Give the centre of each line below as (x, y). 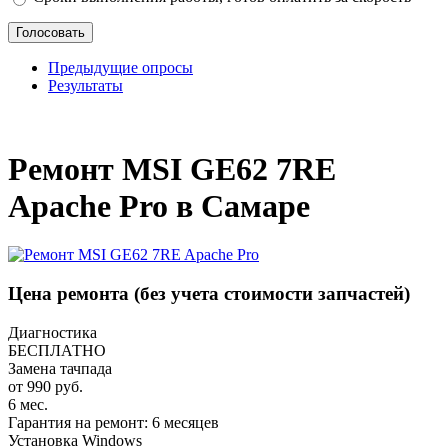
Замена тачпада (60, 368)
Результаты (85, 86)
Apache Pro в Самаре (159, 205)
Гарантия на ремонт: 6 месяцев (113, 422)
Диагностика (52, 332)
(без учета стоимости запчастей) (272, 294)
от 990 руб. (45, 386)
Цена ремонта (71, 294)
